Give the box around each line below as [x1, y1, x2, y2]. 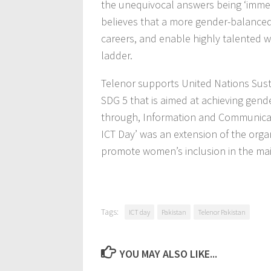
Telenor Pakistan [198, 207, 246, 217]
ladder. [101, 48, 132, 62]
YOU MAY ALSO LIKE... [119, 247, 217, 261]
